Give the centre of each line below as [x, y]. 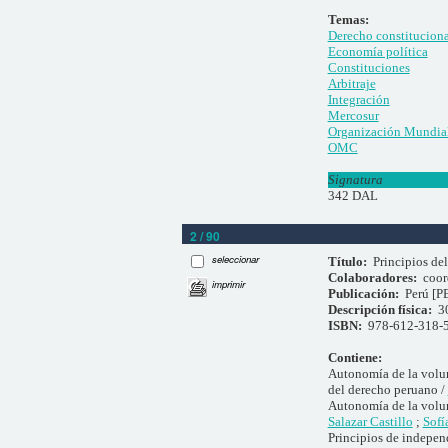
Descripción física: [382, 309]
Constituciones [368, 68]
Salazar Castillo [370, 421]
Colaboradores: [375, 277]
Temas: [351, 20]
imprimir [229, 283]
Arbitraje [351, 84]
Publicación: [366, 293]
